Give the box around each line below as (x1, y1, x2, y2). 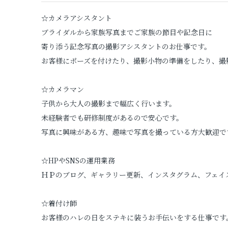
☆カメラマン (41, 83, 84, 94)
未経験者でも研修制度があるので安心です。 (41, 112, 183, 123)
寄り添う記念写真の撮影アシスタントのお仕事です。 (41, 41, 211, 51)
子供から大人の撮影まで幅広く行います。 (41, 98, 176, 108)
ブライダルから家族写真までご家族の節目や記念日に (41, 26, 212, 37)
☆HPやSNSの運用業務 (41, 155, 115, 165)
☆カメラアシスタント (41, 12, 112, 23)
